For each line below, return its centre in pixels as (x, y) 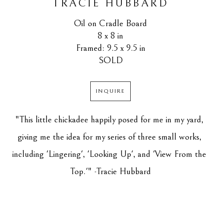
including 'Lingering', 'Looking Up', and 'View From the (109, 154)
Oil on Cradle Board (110, 23)
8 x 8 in (110, 36)
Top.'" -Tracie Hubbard (110, 171)
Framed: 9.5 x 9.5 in (110, 48)
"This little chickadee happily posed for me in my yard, (109, 120)
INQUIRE (110, 91)
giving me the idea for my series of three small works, (109, 137)
